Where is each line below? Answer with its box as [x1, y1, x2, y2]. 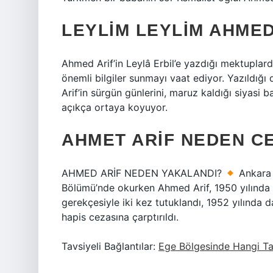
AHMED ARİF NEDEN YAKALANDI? [62, 167, 225, 179]
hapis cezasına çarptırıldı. [62, 211, 179, 223]
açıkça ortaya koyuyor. [62, 101, 168, 113]
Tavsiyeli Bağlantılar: [62, 240, 158, 252]
